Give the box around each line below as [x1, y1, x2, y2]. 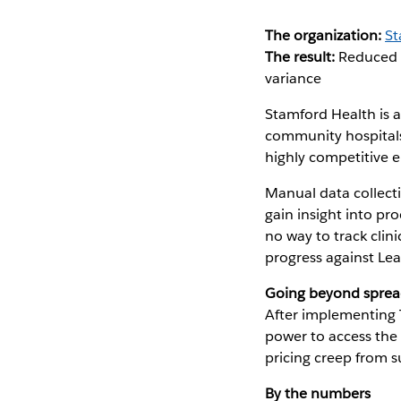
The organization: [264, 25, 381, 45]
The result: [264, 47, 335, 66]
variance [264, 68, 321, 88]
